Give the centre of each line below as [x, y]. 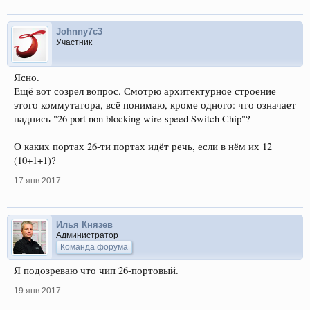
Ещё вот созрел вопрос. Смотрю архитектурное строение [145, 91]
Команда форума [94, 247]
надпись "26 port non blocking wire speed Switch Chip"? [132, 119]
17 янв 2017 [37, 181]
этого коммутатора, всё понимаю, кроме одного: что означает [155, 105]
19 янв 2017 [37, 291]
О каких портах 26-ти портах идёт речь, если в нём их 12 [143, 146]
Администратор [87, 235]
